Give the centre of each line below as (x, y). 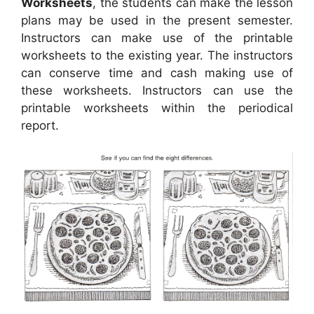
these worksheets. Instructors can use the (157, 90)
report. (40, 125)
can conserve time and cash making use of (157, 73)
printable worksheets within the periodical (157, 108)
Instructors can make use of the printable (157, 37)
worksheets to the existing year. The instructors (157, 55)
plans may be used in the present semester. (157, 20)
